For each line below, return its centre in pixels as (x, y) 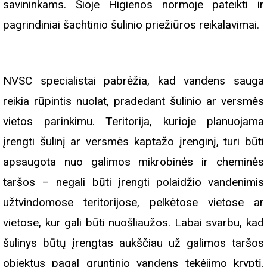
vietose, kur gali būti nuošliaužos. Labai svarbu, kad (133, 222)
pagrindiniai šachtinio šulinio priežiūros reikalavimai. (131, 24)
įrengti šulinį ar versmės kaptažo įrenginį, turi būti (133, 141)
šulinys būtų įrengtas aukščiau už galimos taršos (133, 243)
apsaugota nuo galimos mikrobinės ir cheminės (133, 162)
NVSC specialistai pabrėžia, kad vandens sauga (133, 80)
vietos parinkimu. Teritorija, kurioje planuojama (133, 121)
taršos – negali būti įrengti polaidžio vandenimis (133, 182)
